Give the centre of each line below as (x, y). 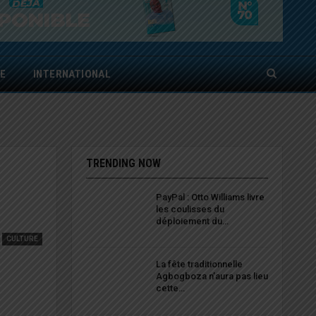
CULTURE (22, 239)
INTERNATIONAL (72, 74)
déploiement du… (192, 221)
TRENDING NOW (123, 164)
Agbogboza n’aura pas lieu (212, 276)
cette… (170, 288)
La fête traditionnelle (199, 264)
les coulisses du (190, 209)
